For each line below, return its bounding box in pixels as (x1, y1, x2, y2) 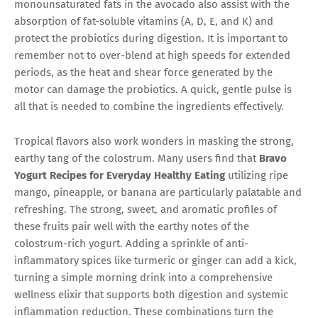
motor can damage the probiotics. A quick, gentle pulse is (14, 82, 292, 96)
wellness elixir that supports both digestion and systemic (14, 287, 288, 301)
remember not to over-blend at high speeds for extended (14, 48, 290, 62)
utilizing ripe (225, 168, 288, 182)
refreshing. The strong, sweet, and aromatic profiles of (14, 202, 277, 216)
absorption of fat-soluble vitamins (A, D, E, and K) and (14, 14, 273, 28)
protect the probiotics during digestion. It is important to (14, 31, 288, 45)
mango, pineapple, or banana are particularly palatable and (14, 185, 302, 199)
